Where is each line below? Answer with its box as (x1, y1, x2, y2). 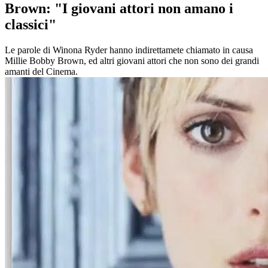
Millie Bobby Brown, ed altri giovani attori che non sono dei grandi (5, 56, 259, 66)
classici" (5, 17, 56, 33)
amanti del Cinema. (5, 66, 78, 77)
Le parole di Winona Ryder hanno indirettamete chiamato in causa (5, 45, 253, 56)
